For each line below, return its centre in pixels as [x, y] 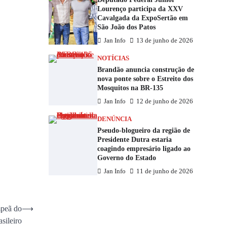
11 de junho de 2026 [165, 171]
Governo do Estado [127, 158]
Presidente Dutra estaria [135, 139]
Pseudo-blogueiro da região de [144, 130]
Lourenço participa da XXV [140, 9]
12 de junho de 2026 [165, 101]
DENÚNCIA [115, 119]
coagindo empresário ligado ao [144, 148]
